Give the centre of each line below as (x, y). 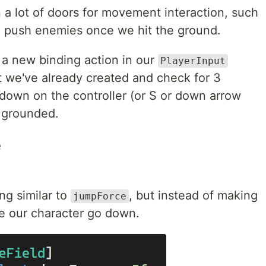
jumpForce (100, 196)
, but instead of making (193, 195)
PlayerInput (193, 61)
